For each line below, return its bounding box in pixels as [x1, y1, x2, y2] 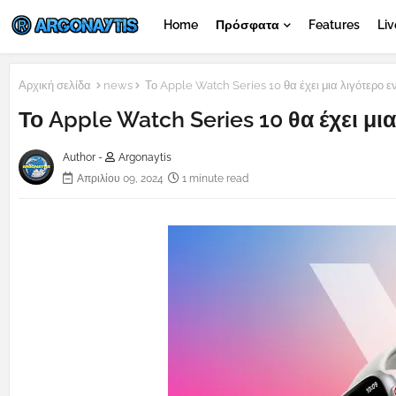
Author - [63, 151, 105, 164]
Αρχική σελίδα [19, 79, 91, 92]
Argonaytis [118, 151, 171, 164]
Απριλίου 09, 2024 [77, 172, 164, 186]
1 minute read [182, 172, 248, 186]
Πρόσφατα [216, 18, 279, 32]
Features [308, 18, 360, 32]
